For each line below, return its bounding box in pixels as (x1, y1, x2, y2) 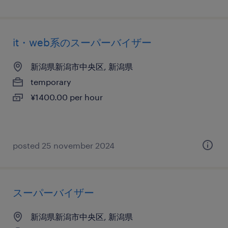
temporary (31, 77, 71, 87)
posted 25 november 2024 (13, 140, 115, 150)
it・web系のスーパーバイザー (13, 36, 152, 48)
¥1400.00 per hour (31, 92, 103, 102)
